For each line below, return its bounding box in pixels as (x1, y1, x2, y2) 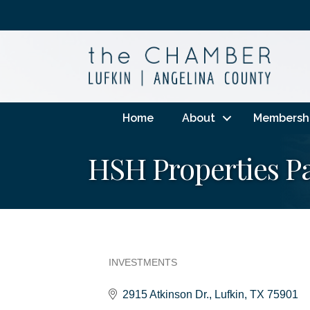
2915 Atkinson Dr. (122, 288, 209, 300)
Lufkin (215, 288, 244, 300)
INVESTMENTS (109, 257, 177, 268)
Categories (108, 264, 180, 284)
